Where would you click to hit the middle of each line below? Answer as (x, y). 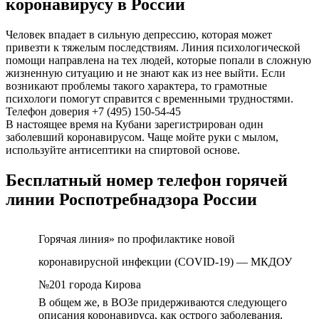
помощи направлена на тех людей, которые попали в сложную (158, 61)
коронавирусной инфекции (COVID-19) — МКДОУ (165, 261)
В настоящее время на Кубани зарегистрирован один (135, 125)
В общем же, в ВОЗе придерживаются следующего (163, 302)
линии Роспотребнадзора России (131, 200)
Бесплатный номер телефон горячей (147, 181)
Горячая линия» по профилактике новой (137, 239)
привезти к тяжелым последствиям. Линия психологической (153, 48)
